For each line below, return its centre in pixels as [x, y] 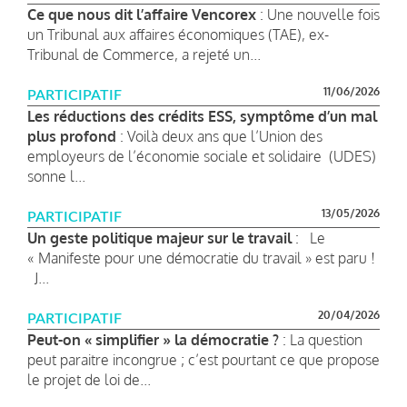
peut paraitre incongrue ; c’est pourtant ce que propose [203, 359]
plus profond [72, 136]
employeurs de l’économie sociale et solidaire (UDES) [202, 156]
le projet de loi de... [89, 379]
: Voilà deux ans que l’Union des [219, 136]
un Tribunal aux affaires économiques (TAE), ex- [178, 34]
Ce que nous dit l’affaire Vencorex [142, 14]
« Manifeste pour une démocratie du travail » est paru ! [201, 258]
